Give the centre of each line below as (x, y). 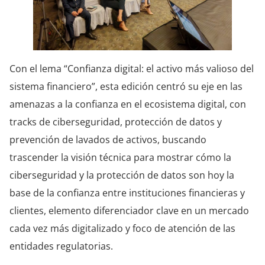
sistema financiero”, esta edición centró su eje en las (126, 87)
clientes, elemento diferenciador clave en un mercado (129, 211)
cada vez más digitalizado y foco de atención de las (122, 229)
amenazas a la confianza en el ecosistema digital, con (128, 104)
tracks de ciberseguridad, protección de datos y (116, 122)
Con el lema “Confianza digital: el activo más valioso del (132, 69)
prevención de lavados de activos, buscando (108, 140)
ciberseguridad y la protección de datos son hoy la (122, 175)
